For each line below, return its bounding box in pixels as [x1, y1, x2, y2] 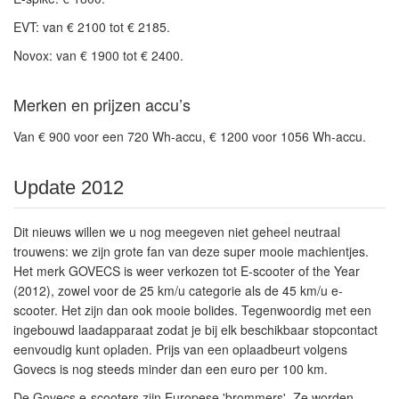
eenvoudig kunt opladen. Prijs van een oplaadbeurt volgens [13, 340, 347, 358]
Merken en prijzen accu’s [13, 93, 191, 116]
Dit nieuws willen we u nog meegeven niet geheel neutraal [13, 223, 340, 240]
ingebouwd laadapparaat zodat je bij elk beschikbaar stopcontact [13, 321, 378, 338]
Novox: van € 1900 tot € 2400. [13, 46, 183, 64]
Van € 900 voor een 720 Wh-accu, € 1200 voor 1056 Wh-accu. [13, 127, 366, 145]
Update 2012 [13, 176, 124, 199]
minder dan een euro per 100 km [138, 360, 324, 378]
